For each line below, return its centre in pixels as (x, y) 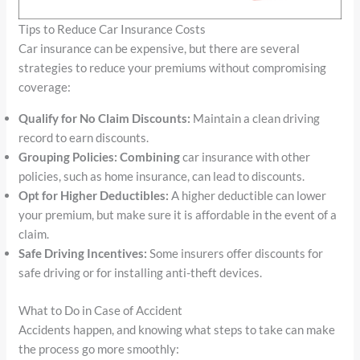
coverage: (45, 87)
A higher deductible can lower (248, 196)
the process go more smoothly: (99, 348)
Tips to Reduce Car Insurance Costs (112, 29)
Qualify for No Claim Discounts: (105, 119)
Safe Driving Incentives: (83, 254)
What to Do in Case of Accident (101, 310)
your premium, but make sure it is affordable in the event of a (178, 215)
